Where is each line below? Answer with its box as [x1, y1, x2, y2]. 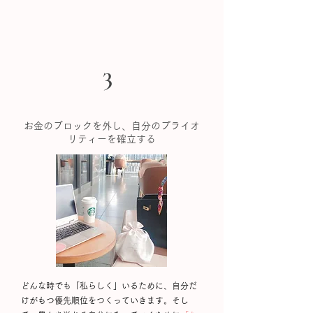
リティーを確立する [68, 134, 156, 144]
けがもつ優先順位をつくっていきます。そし [21, 296, 189, 305]
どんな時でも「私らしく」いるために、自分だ [21, 282, 197, 290]
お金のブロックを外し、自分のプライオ [24, 121, 200, 131]
